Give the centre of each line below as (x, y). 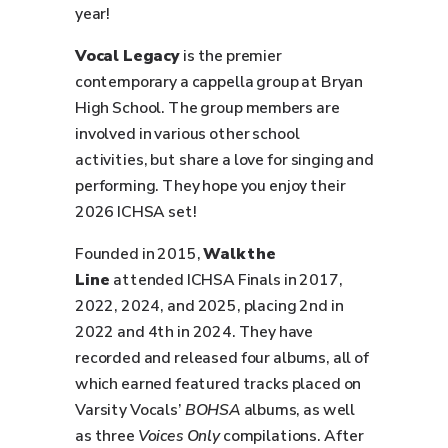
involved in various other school (187, 134)
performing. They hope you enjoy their (210, 186)
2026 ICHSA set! (136, 212)
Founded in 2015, (139, 254)
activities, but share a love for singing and (224, 160)
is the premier (230, 56)
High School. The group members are (207, 108)
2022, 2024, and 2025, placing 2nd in (209, 306)
